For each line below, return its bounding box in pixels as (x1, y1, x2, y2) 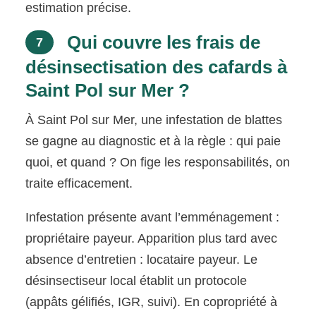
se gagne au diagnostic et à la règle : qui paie (25, 133, 281, 148)
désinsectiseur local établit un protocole (25, 273, 248, 288)
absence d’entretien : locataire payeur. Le (25, 252, 258, 267)
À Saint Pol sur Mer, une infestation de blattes (25, 112, 283, 127)
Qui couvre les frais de (62, 31, 261, 53)
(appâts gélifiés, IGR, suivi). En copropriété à (25, 294, 278, 309)
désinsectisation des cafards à (25, 56, 288, 78)
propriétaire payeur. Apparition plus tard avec (25, 231, 278, 245)
